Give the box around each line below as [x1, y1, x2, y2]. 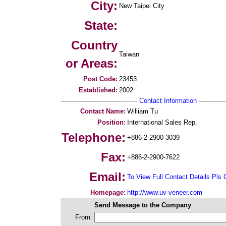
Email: [89, 170, 126, 184]
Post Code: [83, 75, 118, 83]
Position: [97, 119, 126, 126]
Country [71, 38, 118, 52]
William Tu [127, 107, 158, 115]
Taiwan [119, 50, 139, 58]
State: [84, 19, 118, 32]
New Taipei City [119, 2, 164, 10]
